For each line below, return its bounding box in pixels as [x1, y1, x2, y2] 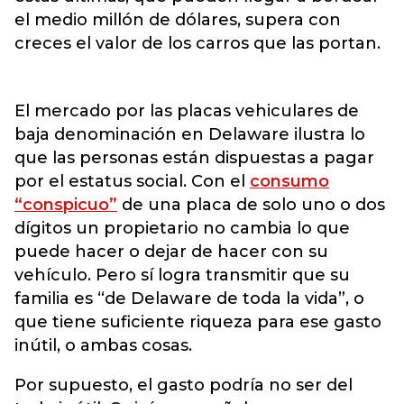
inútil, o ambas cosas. [14, 335, 192, 355]
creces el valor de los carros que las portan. [14, 32, 381, 53]
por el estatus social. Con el [14, 170, 250, 191]
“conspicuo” [14, 194, 117, 215]
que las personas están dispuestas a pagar [14, 147, 374, 168]
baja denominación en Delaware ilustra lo [14, 124, 365, 144]
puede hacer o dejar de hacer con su [14, 241, 328, 262]
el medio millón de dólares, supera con [14, 9, 341, 30]
